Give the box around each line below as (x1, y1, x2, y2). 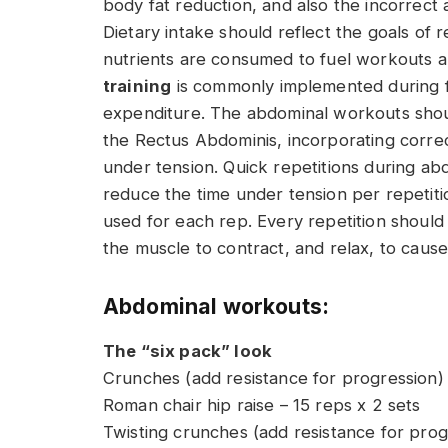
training (103, 75, 172, 96)
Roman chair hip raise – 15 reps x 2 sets (103, 395, 421, 416)
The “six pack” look (103, 341, 273, 362)
